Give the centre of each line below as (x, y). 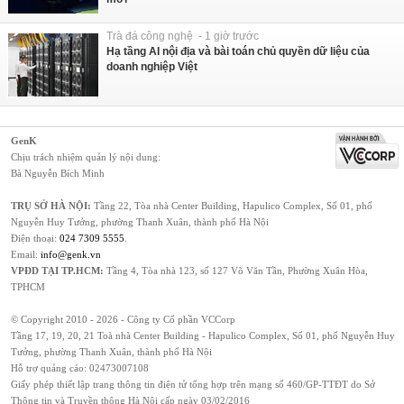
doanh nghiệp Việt (152, 67)
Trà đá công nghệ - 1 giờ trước (183, 37)
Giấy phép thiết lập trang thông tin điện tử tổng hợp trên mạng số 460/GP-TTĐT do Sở (193, 385)
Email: (26, 255)
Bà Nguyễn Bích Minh (58, 174)
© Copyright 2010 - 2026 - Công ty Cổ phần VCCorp (123, 320)
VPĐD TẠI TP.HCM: (57, 271)
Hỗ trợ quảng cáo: (50, 368)
